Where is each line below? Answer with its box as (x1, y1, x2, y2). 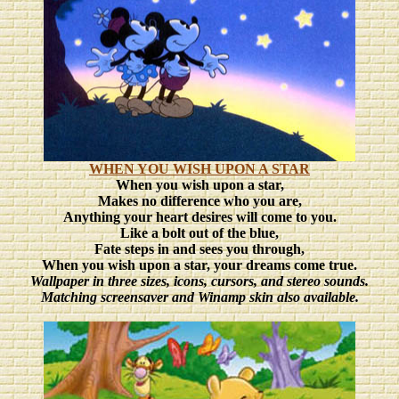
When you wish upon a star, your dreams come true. (42, 257, 357, 273)
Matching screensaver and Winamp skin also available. (40, 289, 359, 305)
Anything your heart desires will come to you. (62, 209, 337, 224)
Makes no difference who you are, (97, 193, 302, 208)
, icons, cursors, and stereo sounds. (167, 273, 369, 289)
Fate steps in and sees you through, (94, 241, 305, 256)
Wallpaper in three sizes (30, 273, 167, 289)
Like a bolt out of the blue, (120, 225, 279, 240)
